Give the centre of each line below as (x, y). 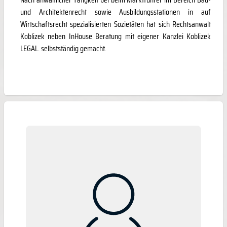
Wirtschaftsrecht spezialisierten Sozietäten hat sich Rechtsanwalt (116, 24)
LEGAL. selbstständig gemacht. (63, 49)
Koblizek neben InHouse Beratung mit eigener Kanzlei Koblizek (116, 36)
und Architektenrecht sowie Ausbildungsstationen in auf (116, 12)
